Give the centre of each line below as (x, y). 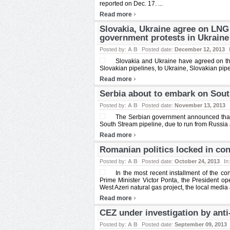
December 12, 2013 (200, 49)
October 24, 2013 (197, 161)
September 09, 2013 (201, 224)
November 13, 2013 (200, 105)
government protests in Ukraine (164, 38)
